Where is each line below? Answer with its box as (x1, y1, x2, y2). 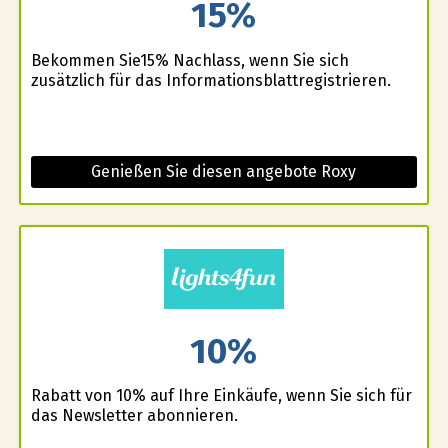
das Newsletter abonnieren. (30, 406, 238, 426)
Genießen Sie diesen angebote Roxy (91, 161, 357, 181)
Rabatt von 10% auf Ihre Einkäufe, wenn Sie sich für (30, 386, 412, 406)
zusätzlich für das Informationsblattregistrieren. (30, 70, 391, 90)
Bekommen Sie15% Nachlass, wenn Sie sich (30, 50, 349, 70)
